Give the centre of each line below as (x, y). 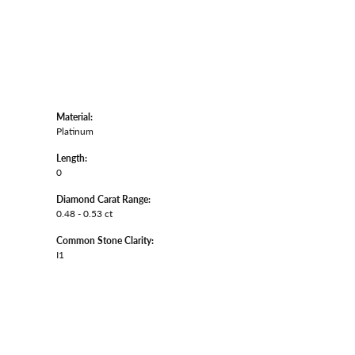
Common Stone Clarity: (105, 240)
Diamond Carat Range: (103, 199)
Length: (72, 158)
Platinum (75, 131)
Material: (74, 117)
